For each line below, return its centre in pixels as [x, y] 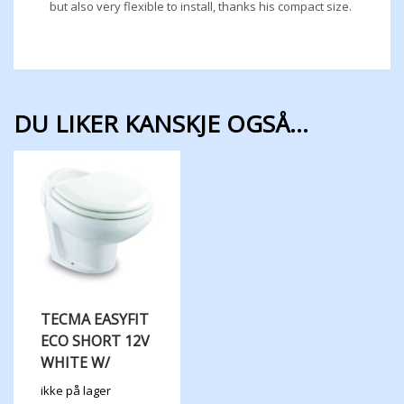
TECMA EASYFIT [95, 319]
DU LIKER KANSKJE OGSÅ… [161, 123]
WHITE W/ [75, 362]
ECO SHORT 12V [95, 340]
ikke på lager [76, 390]
